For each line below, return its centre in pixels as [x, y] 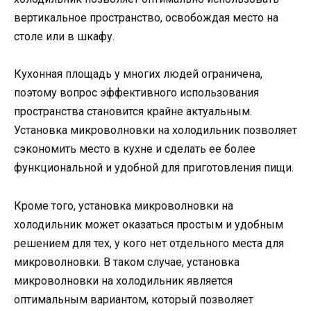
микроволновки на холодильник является [123, 280]
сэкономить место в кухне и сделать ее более [135, 149]
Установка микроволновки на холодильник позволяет [155, 131]
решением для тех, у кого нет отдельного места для [149, 243]
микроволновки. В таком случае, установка [127, 262]
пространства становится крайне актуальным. [133, 112]
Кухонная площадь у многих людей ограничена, [138, 74]
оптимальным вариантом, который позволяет [134, 299]
